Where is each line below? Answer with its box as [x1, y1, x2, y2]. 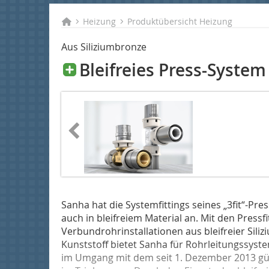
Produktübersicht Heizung [127, 16, 233, 27]
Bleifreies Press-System [75, 59, 266, 81]
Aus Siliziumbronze [61, 40, 147, 53]
